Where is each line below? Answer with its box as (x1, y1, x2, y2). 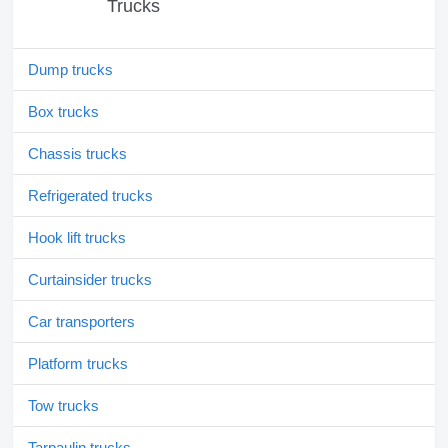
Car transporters (28, 313, 135, 331)
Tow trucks (28, 397, 99, 415)
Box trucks (28, 103, 99, 121)
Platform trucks (28, 355, 128, 373)
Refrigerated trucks (28, 187, 153, 205)
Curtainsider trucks (28, 271, 152, 289)
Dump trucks (28, 61, 113, 79)
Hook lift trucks (28, 229, 126, 247)
